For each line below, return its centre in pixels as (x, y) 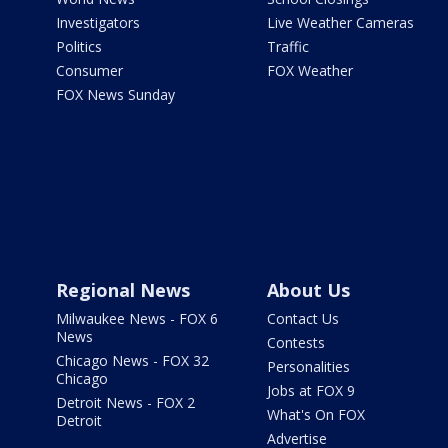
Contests (295, 343)
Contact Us (302, 319)
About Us (308, 290)
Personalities (308, 367)
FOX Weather (309, 71)
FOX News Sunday (115, 95)
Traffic (287, 47)
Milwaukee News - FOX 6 (137, 319)
